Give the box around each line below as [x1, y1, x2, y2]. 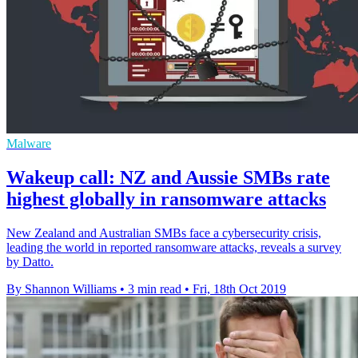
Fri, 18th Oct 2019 [193, 282, 286, 296]
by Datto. [6, 255, 54, 269]
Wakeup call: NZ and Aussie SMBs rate [6, 167, 330, 189]
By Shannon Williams [6, 282, 117, 296]
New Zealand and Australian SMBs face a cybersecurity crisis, [6, 226, 321, 241]
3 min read [128, 282, 181, 296]
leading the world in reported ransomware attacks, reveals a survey [6, 241, 341, 255]
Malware [6, 137, 51, 151]
